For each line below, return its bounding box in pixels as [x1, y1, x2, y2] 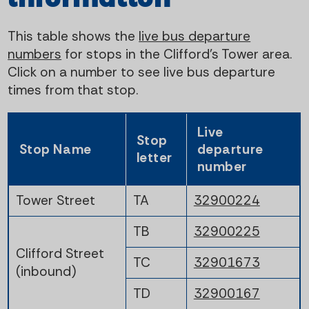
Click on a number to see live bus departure [8, 63, 276, 81]
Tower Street [15, 191, 95, 209]
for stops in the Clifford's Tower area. [61, 45, 292, 63]
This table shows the [8, 27, 139, 45]
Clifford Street [15, 244, 104, 262]
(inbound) [15, 262, 77, 280]
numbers [8, 45, 62, 63]
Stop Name [19, 140, 92, 158]
